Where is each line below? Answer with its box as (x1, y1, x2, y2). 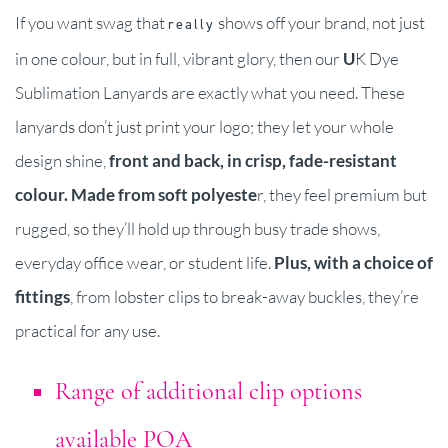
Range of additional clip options (55, 376, 362, 406)
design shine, (15, 149, 109, 171)
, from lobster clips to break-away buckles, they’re (70, 285, 419, 307)
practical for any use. (15, 319, 160, 341)
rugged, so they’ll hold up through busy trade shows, (15, 217, 380, 239)
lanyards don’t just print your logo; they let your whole (15, 115, 394, 137)
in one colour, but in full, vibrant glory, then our (15, 47, 343, 69)
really (168, 14, 215, 34)
